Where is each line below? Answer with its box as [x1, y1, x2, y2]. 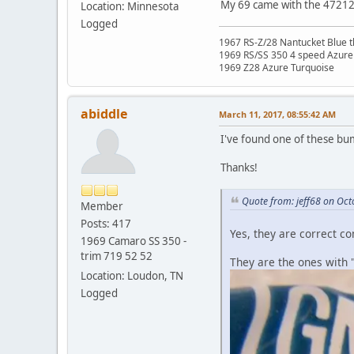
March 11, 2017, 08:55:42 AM [219, 108, 336, 121]
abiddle [81, 105, 127, 123]
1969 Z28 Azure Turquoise [219, 61, 334, 75]
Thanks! [220, 160, 258, 175]
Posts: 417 [81, 217, 131, 232]
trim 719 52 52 [81, 249, 153, 264]
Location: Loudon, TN [81, 269, 183, 284]
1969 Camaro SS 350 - [81, 234, 186, 249]
